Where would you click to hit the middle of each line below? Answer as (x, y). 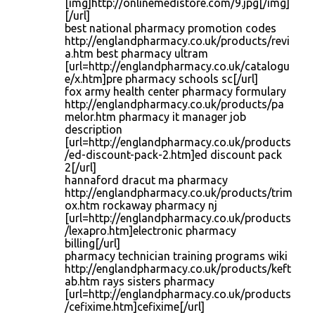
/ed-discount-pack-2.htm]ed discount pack (173, 155)
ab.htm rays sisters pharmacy (140, 281)
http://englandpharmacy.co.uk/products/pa (174, 104)
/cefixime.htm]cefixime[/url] (135, 307)
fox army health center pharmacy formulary (175, 91)
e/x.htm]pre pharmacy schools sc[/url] (161, 79)
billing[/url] (92, 243)
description (94, 129)
